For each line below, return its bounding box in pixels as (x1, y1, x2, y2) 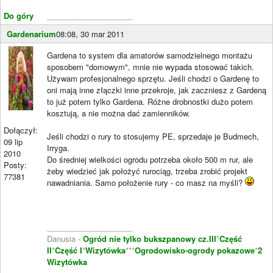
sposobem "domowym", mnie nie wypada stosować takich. (47, 60, 254, 73)
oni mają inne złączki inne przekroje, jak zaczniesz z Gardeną (47, 83, 266, 96)
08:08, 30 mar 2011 (56, 27, 124, 40)
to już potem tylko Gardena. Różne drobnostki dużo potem (47, 95, 253, 107)
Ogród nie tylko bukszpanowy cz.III (83, 232, 216, 244)
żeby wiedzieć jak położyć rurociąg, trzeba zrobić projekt (47, 165, 247, 177)
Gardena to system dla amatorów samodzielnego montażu (47, 49, 252, 61)
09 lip (4, 135, 23, 147)
